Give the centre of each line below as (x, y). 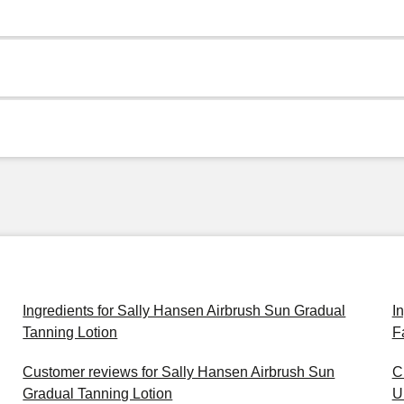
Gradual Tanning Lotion (98, 394)
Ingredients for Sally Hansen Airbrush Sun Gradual (184, 311)
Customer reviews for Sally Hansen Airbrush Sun (179, 372)
